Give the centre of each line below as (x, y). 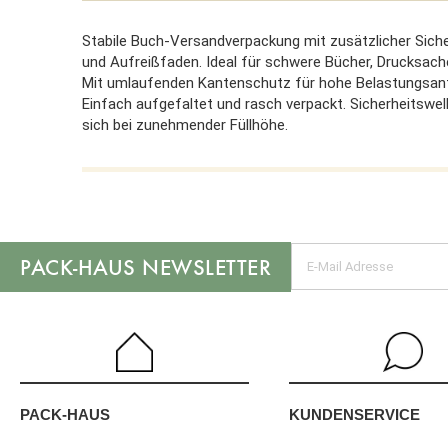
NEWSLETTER (203, 266)
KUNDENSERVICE (354, 414)
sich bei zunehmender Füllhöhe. (185, 124)
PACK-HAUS (65, 415)
